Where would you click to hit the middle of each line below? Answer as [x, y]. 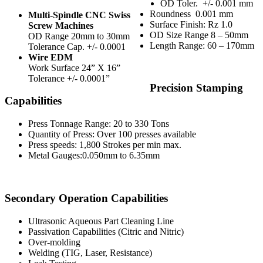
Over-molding [54, 242]
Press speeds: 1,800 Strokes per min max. [105, 145]
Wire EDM [50, 58]
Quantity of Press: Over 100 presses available [112, 134]
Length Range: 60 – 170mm [202, 45]
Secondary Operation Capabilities [86, 198]
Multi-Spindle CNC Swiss [79, 15]
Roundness [171, 14]
